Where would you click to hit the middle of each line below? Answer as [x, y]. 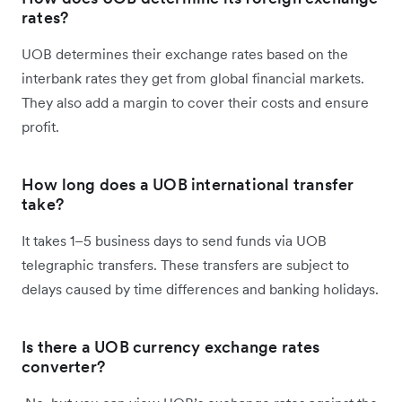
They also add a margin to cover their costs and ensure [195, 102]
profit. [40, 127]
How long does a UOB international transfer [188, 184]
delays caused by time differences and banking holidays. [200, 289]
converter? [63, 367]
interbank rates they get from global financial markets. [193, 78]
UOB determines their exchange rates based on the [185, 54]
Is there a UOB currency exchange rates [171, 347]
